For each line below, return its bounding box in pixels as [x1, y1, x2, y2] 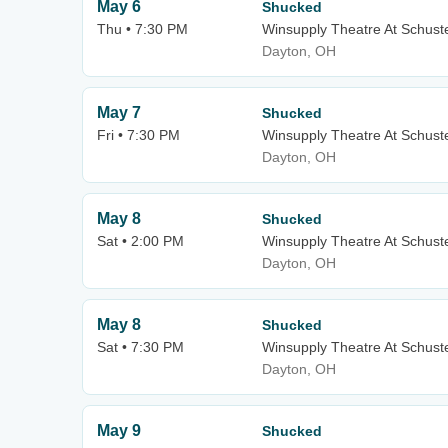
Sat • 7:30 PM [97, 339, 184, 355]
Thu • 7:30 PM [97, 21, 188, 37]
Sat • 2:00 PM [97, 233, 184, 249]
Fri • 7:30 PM [97, 127, 180, 143]
